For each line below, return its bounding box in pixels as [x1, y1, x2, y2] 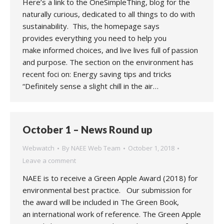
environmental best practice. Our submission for [22, 185, 192, 195]
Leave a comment [22, 156, 76, 165]
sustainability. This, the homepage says [22, 21, 159, 31]
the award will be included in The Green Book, [22, 197, 179, 207]
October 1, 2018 [128, 143, 174, 152]
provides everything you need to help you [22, 33, 166, 43]
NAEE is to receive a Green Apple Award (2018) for [22, 173, 198, 183]
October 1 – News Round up [22, 123, 152, 135]
